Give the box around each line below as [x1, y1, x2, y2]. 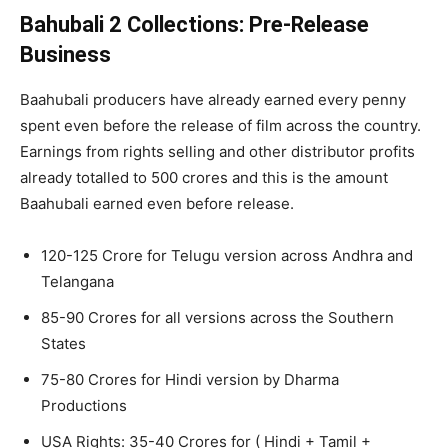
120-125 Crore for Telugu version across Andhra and [41, 246, 413, 266]
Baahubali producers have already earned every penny [20, 90, 406, 110]
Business [20, 42, 111, 68]
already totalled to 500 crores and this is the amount [20, 168, 388, 188]
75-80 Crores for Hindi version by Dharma [41, 370, 339, 390]
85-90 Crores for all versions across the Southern [41, 308, 394, 328]
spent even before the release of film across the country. [20, 116, 421, 136]
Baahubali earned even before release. [20, 194, 294, 214]
